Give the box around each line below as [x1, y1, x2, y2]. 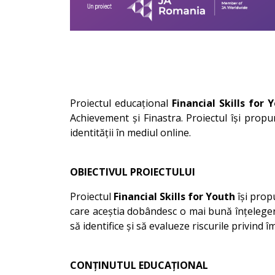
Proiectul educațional [70, 96, 172, 110]
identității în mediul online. [70, 126, 191, 140]
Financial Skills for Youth [114, 190, 235, 204]
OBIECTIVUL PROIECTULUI [70, 165, 195, 179]
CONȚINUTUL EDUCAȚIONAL [70, 258, 208, 273]
